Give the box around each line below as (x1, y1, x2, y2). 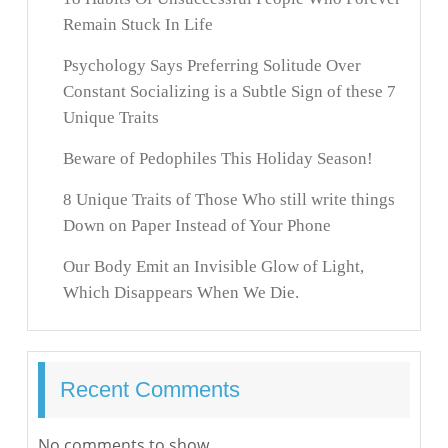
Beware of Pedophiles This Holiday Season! (63, 149, 373, 169)
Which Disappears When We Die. (63, 283, 299, 303)
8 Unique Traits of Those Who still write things (63, 190, 395, 210)
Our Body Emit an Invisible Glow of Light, (63, 257, 364, 277)
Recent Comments (60, 377, 240, 403)
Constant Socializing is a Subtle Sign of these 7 (63, 82, 396, 102)
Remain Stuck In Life (63, 15, 213, 35)
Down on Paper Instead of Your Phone (63, 216, 331, 236)
